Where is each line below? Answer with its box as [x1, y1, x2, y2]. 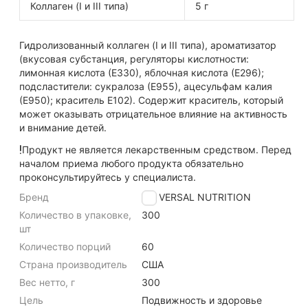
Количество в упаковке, [19, 209, 131, 221]
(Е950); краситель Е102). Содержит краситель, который [19, 94, 283, 106]
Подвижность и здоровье [142, 294, 262, 306]
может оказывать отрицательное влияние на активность [19, 108, 287, 120]
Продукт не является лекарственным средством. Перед [22, 144, 291, 155]
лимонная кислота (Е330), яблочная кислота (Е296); [19, 67, 264, 78]
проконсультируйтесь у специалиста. [19, 171, 196, 183]
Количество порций [19, 241, 111, 252]
